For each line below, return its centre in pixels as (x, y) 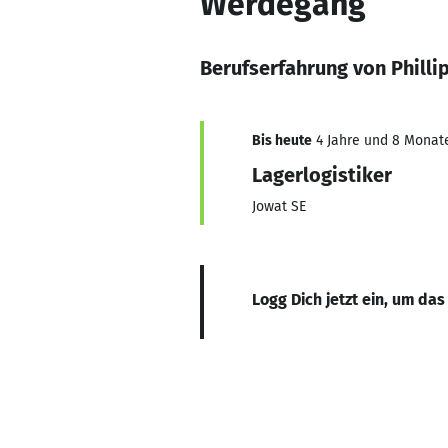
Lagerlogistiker (322, 175)
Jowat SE (279, 206)
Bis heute (282, 140)
